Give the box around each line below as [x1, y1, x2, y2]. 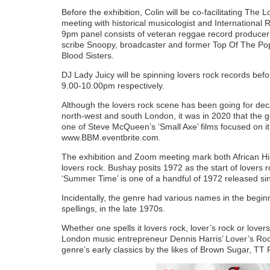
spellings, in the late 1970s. [61, 203, 165, 213]
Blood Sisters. [61, 50, 114, 60]
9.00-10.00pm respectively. [61, 80, 165, 90]
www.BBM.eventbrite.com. [61, 132, 161, 142]
